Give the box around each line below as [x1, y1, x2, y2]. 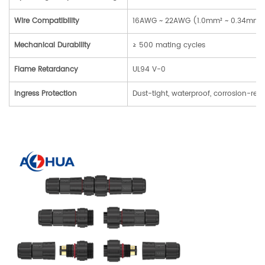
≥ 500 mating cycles [132, 39, 205, 51]
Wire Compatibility [14, 15, 79, 27]
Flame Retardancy [14, 63, 78, 75]
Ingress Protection [14, 88, 77, 99]
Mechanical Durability [14, 39, 91, 51]
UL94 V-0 [132, 63, 166, 75]
